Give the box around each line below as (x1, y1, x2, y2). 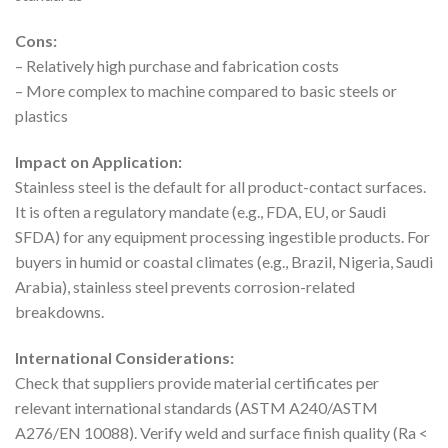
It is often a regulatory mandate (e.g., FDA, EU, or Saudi (15, 201, 386, 221)
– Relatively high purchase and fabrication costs (15, 55, 339, 75)
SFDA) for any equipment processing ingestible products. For (15, 226, 430, 246)
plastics (15, 105, 68, 125)
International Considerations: (15, 347, 234, 367)
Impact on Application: (15, 151, 182, 171)
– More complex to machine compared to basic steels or (15, 80, 397, 100)
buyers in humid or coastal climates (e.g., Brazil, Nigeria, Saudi (15, 251, 433, 271)
